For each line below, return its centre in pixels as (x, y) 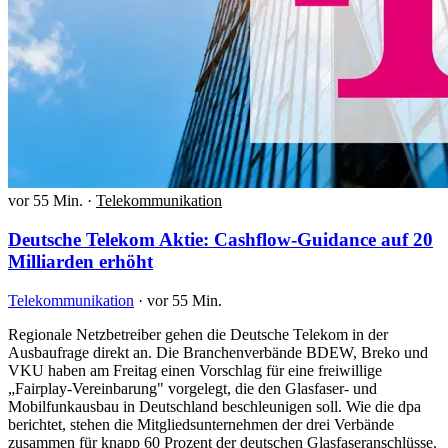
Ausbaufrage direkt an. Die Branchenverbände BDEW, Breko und (218, 352)
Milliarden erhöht (80, 262)
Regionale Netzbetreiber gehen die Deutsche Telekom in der (198, 334)
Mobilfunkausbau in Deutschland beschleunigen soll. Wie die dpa (214, 406)
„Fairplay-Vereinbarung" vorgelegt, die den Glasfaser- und (192, 388)
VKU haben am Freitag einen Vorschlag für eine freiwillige (195, 370)
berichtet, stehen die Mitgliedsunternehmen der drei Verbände (201, 424)
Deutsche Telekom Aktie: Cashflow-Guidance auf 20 (220, 240)
